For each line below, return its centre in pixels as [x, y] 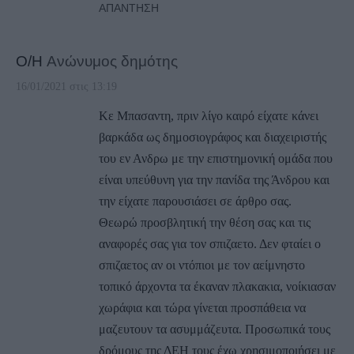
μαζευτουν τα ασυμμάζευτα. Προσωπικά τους [215, 329]
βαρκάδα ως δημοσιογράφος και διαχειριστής [213, 137]
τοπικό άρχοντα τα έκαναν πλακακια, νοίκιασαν [217, 286]
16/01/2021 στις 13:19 [66, 86]
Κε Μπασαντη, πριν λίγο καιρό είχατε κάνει [209, 115]
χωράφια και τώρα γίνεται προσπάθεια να [202, 307]
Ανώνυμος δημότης [112, 60]
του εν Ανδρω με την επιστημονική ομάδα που [216, 158]
